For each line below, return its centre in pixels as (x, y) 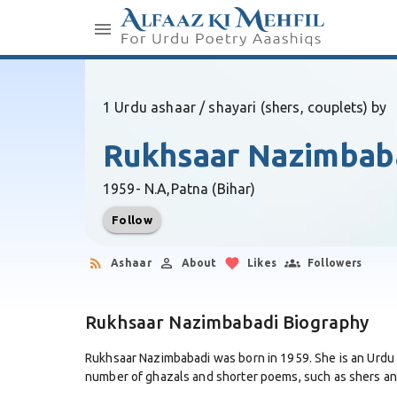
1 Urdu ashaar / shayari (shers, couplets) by (245, 107)
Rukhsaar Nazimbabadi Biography (227, 322)
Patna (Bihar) (213, 189)
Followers (335, 263)
